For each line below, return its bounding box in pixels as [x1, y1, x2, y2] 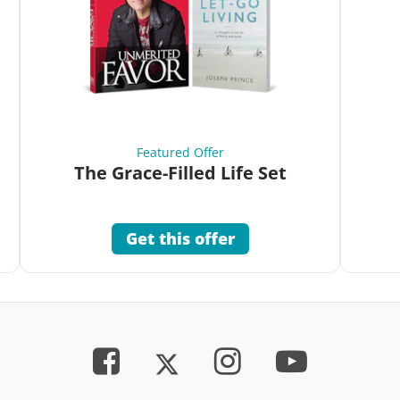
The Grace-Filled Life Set [73, 161, 287, 186]
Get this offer [125, 228, 235, 249]
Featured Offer [136, 144, 224, 162]
